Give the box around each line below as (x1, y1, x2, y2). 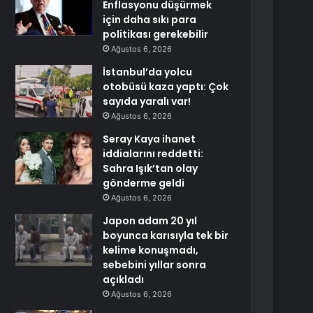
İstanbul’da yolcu (103, 65, 193, 79)
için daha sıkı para (103, 13, 197, 27)
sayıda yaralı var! (103, 94, 191, 108)
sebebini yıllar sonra (103, 258, 207, 272)
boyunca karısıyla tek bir (103, 228, 229, 242)
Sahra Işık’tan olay (103, 161, 198, 175)
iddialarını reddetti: (103, 147, 204, 161)
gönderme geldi (103, 176, 185, 190)
